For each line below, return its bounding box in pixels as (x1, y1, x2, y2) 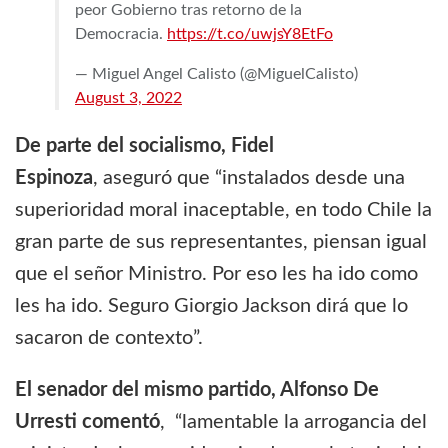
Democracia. (75, 26, 167, 43)
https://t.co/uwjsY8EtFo (167, 26, 333, 43)
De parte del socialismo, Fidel (15, 136, 274, 157)
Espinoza (15, 168, 93, 189)
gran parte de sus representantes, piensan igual (15, 232, 427, 253)
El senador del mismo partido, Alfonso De (15, 380, 379, 401)
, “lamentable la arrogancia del (160, 412, 427, 433)
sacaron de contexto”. (15, 328, 203, 349)
